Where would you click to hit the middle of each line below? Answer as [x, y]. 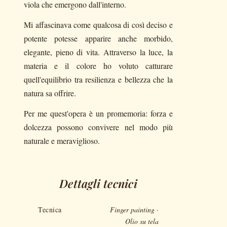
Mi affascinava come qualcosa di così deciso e [98, 25]
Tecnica [50, 209]
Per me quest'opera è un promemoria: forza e [98, 113]
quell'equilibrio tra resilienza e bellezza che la [98, 79]
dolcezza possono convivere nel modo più [98, 127]
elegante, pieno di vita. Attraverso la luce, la [98, 52]
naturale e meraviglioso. [62, 141]
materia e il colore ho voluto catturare [98, 66]
